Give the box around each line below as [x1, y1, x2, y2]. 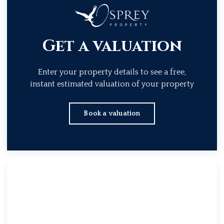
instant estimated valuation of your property [30, 79, 194, 89]
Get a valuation [42, 35, 182, 57]
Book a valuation [83, 109, 140, 118]
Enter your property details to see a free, [38, 67, 186, 77]
